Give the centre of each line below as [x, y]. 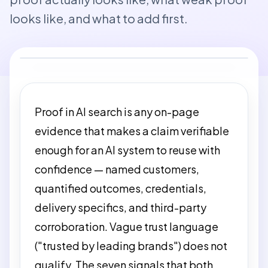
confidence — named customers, [117, 169]
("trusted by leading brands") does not [131, 245]
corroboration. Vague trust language [127, 226]
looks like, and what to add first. [99, 18]
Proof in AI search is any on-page [117, 111]
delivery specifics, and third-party [121, 207]
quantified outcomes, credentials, [121, 188]
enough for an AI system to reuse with [127, 150]
